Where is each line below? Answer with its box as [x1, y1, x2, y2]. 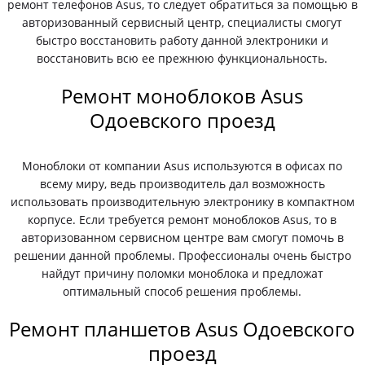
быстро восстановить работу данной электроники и [36, 33, 329, 48]
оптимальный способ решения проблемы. [63, 284, 302, 299]
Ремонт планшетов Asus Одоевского [9, 315, 356, 342]
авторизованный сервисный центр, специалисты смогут [22, 15, 343, 30]
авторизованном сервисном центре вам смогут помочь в [20, 230, 344, 245]
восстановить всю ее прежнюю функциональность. [37, 51, 328, 66]
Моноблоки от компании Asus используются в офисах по [22, 158, 343, 174]
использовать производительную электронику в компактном [10, 194, 354, 209]
